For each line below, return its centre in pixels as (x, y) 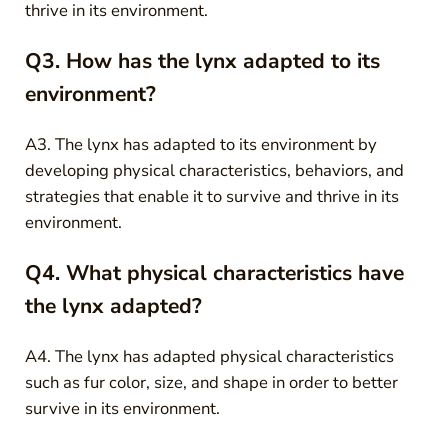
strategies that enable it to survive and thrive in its (211, 197)
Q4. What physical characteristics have (214, 273)
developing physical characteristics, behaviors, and (214, 171)
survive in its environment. (122, 409)
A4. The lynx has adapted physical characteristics (209, 357)
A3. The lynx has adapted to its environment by (200, 145)
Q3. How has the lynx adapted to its (202, 61)
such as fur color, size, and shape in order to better (211, 383)
